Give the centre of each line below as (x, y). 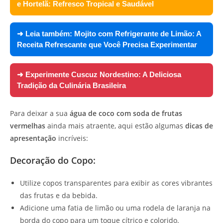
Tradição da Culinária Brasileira (71, 86)
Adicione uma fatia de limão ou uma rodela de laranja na (115, 208)
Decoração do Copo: (53, 161)
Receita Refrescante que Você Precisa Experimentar (107, 45)
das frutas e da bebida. (59, 196)
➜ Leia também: (46, 34)
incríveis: (72, 138)
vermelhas (28, 126)
